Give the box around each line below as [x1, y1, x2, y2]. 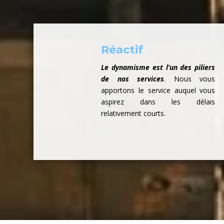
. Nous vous [164, 74, 215, 84]
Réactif [101, 43, 143, 57]
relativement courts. [101, 108, 166, 118]
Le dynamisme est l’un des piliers [101, 62, 215, 72]
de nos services [101, 74, 164, 84]
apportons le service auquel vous [101, 85, 215, 95]
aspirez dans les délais [101, 97, 215, 107]
